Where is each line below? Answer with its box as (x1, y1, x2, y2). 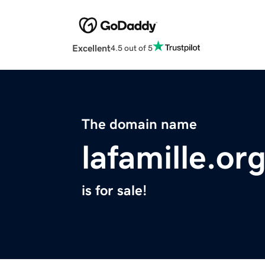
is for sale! (82, 183, 147, 198)
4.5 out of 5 (111, 43, 153, 52)
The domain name (82, 117, 197, 132)
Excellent (72, 43, 111, 53)
